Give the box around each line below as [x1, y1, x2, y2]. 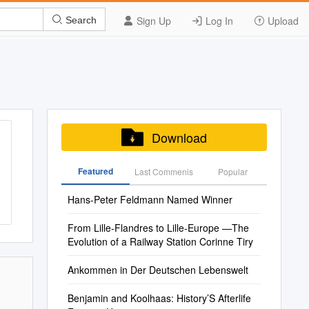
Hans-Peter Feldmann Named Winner [67, 192, 232, 206]
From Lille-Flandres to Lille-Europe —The [67, 221, 249, 235]
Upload [265, 14, 299, 28]
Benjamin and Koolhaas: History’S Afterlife [67, 291, 251, 305]
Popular [217, 166, 248, 177]
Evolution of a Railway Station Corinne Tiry [67, 235, 253, 248]
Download [151, 128, 207, 146]
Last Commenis [134, 166, 194, 177]
